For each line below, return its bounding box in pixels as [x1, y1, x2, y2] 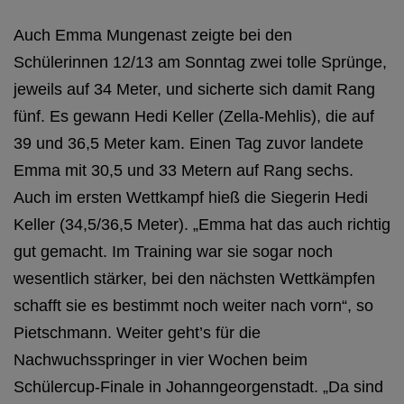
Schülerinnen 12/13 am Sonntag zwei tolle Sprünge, [14, 53, 387, 71]
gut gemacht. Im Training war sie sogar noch [14, 243, 333, 261]
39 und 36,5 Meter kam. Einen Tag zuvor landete [14, 134, 363, 152]
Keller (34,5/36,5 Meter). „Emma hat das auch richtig [14, 216, 390, 234]
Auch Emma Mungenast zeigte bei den [14, 26, 292, 44]
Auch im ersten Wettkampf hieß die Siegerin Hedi [14, 188, 368, 207]
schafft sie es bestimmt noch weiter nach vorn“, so [14, 297, 373, 315]
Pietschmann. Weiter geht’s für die [14, 324, 261, 342]
